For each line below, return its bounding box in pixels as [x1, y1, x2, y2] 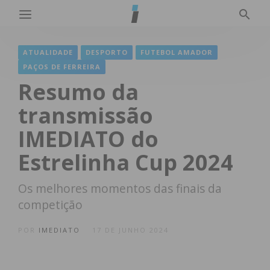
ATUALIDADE [23, 48, 73, 57]
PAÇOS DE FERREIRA [23, 62, 101, 71]
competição [18, 196, 83, 213]
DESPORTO [86, 48, 128, 57]
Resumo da [18, 77, 139, 107]
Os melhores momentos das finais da [18, 180, 222, 196]
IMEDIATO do [18, 124, 159, 154]
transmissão [18, 101, 153, 130]
